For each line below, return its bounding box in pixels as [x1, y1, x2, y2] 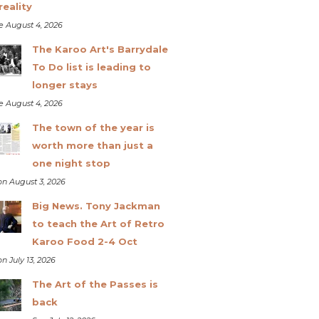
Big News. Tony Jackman [31, 199, 160, 211]
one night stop [31, 157, 110, 169]
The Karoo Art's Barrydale [31, 43, 168, 55]
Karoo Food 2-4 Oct [31, 235, 137, 247]
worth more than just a [31, 139, 153, 151]
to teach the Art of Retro [31, 217, 164, 229]
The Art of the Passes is [31, 278, 158, 290]
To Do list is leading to [31, 61, 151, 73]
